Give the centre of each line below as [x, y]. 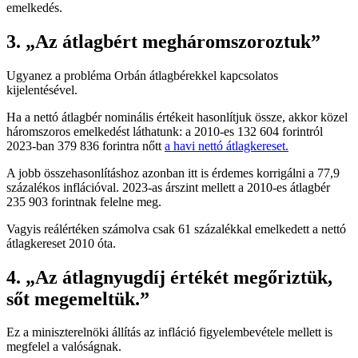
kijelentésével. [42, 89]
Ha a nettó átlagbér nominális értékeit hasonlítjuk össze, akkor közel [177, 117]
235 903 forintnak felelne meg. [84, 201]
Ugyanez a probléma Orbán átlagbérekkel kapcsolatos [142, 75]
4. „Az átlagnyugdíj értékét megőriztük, [169, 277]
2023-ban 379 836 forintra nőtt [86, 145]
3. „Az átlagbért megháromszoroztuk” [163, 41]
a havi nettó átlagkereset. [227, 145]
